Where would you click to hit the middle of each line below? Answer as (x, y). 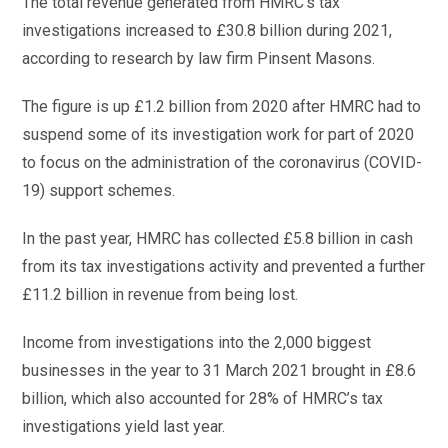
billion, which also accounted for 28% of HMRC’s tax (203, 398)
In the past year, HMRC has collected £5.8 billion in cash (218, 238)
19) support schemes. (99, 190)
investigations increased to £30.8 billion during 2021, (207, 30)
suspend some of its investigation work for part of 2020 (218, 134)
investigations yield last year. (124, 426)
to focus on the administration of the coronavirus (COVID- (222, 162)
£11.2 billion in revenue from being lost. (160, 294)
